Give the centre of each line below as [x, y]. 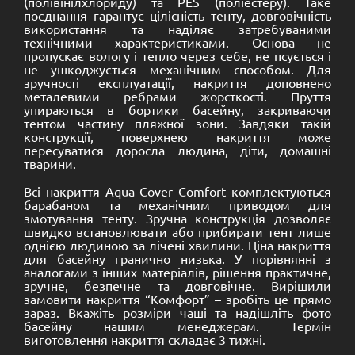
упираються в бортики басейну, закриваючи [177, 109]
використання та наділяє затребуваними [177, 29]
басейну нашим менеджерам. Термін [177, 325]
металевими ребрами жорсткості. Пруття [177, 96]
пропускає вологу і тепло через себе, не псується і [177, 55]
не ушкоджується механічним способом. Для [177, 69]
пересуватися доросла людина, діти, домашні [177, 150]
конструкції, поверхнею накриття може [177, 136]
